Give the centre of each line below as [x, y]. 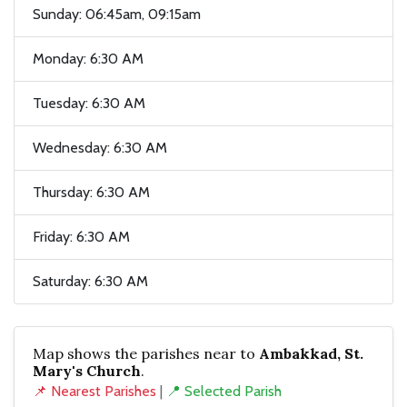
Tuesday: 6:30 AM [89, 104]
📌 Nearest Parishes [94, 392]
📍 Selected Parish [224, 392]
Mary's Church [87, 371]
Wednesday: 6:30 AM [100, 148]
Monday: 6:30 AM [88, 59]
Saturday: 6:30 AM [90, 282]
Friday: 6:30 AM [81, 237]
